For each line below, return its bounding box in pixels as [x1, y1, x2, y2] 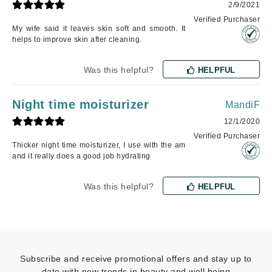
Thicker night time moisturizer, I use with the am [12, 141, 186, 150]
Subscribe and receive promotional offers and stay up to [20, 254, 252, 264]
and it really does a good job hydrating [12, 152, 151, 161]
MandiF [225, 100, 260, 110]
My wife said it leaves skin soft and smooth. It [12, 24, 186, 33]
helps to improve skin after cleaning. [12, 35, 142, 44]
